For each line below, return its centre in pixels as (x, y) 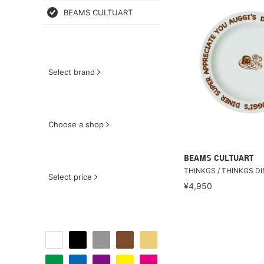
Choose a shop (76, 124)
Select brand (72, 72)
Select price (70, 177)
